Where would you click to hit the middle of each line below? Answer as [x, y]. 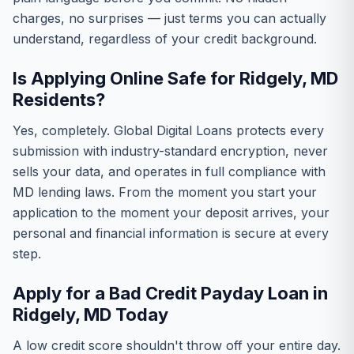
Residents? [59, 100]
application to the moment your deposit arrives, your [171, 213]
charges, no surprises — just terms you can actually [169, 18]
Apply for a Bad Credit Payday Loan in [170, 293]
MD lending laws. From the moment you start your [165, 192]
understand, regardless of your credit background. [165, 39]
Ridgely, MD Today [90, 314]
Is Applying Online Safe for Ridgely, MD [175, 78]
